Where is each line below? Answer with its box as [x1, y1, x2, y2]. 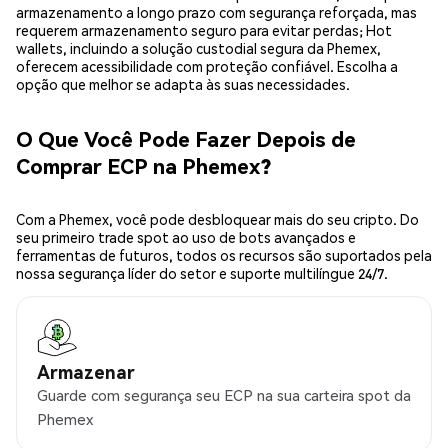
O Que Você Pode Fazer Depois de [16, 124, 356, 152]
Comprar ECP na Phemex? [16, 151, 271, 179]
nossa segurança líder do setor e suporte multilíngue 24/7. [16, 264, 388, 283]
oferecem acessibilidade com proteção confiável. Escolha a [16, 57, 398, 76]
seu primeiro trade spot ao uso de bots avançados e [16, 228, 356, 247]
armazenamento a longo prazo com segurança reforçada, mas [16, 3, 417, 22]
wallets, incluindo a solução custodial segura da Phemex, [16, 39, 381, 58]
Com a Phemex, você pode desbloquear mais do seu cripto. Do [16, 210, 419, 229]
